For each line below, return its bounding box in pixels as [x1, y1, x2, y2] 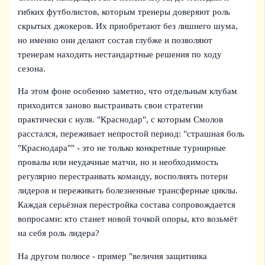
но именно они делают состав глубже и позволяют [18, 35, 213, 45]
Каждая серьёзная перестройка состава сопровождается [18, 200, 236, 210]
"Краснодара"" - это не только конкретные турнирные [18, 143, 227, 153]
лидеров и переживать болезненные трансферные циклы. [18, 186, 238, 196]
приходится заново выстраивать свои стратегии [18, 101, 203, 111]
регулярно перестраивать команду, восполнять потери [18, 172, 228, 182]
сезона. [18, 63, 46, 73]
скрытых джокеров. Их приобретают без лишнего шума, [18, 21, 238, 31]
